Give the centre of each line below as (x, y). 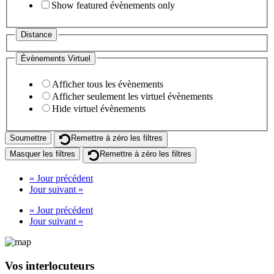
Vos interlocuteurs (50, 265)
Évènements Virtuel (56, 58)
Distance (36, 35)
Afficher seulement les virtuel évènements (132, 97)
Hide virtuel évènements (99, 109)
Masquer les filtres (43, 154)
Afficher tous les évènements (108, 84)
